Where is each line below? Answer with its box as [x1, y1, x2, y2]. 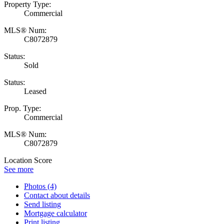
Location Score [4, 155, 52, 164]
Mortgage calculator [24, 208, 87, 217]
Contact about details [24, 190, 90, 199]
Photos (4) [24, 181, 56, 190]
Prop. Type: [4, 103, 41, 112]
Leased [24, 86, 46, 95]
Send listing [24, 199, 61, 208]
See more [4, 164, 33, 173]
